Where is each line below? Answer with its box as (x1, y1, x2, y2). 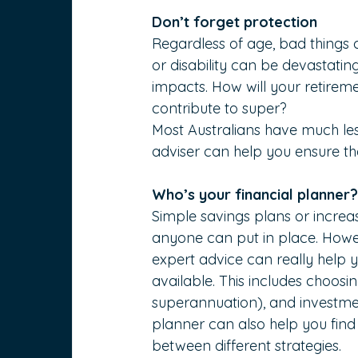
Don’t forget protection (152, 13, 318, 32)
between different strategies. (152, 336, 342, 356)
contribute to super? (152, 99, 288, 118)
